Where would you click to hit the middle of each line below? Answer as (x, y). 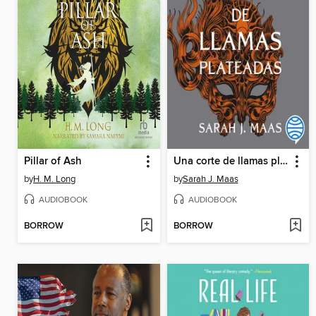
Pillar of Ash (53, 162)
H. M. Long (54, 180)
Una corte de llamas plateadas (284, 162)
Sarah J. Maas (210, 180)
